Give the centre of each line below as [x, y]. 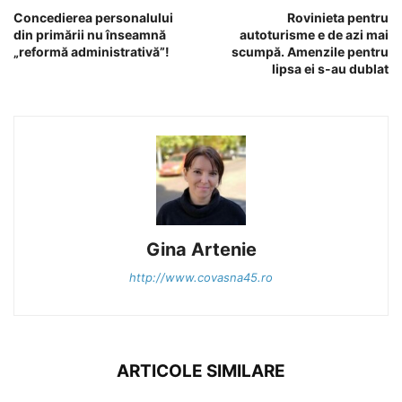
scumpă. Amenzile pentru [310, 52]
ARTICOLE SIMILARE [201, 371]
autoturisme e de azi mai [314, 35]
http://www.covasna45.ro [201, 278]
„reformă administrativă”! [92, 52]
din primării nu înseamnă [90, 35]
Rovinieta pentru [338, 18]
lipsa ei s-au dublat [330, 69]
